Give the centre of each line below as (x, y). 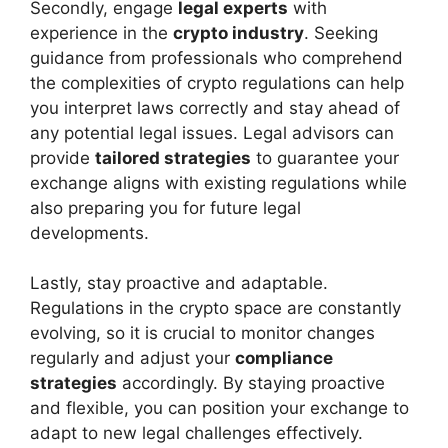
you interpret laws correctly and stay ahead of (215, 107)
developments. (89, 232)
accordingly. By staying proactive (251, 383)
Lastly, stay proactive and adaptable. (179, 283)
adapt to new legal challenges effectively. (196, 433)
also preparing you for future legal (165, 207)
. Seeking (341, 32)
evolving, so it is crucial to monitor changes (202, 333)
